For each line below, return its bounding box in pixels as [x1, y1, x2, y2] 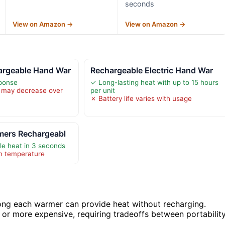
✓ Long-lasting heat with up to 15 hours [90, 78, 218, 86]
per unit [90, 86, 115, 94]
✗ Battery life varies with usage [90, 94, 192, 102]
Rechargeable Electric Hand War [90, 65, 213, 75]
